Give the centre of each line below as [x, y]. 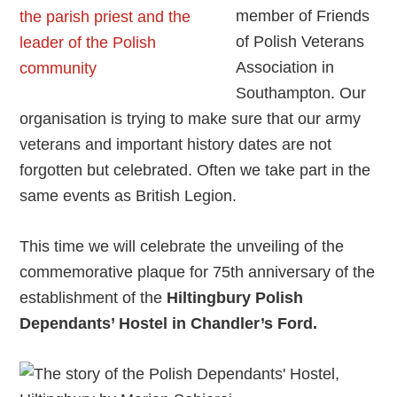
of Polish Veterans [300, 42]
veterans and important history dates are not [176, 145]
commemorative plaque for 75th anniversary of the [198, 272]
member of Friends [303, 16]
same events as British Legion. [128, 196]
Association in [285, 68]
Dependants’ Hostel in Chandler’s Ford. [169, 324]
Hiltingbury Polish [235, 298]
